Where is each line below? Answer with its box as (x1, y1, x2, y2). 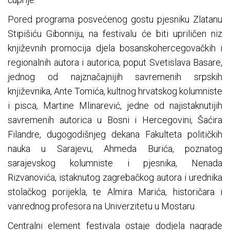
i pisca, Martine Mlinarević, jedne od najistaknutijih (8, 100, 222, 111)
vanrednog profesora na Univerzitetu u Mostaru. (8, 201, 196, 212)
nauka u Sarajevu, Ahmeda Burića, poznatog (8, 143, 222, 155)
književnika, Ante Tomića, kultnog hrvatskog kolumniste (8, 86, 222, 97)
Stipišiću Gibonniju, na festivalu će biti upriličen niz (8, 28, 222, 40)
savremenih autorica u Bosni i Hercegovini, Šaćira (8, 114, 222, 126)
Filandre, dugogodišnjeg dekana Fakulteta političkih (8, 129, 222, 140)
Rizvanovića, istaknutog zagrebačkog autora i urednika (8, 172, 222, 183)
